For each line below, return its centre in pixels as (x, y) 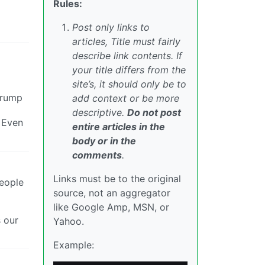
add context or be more (126, 98)
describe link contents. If (127, 56)
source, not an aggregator (112, 193)
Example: (74, 245)
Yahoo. (69, 221)
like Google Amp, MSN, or (111, 207)
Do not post (154, 112)
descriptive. (100, 112)
